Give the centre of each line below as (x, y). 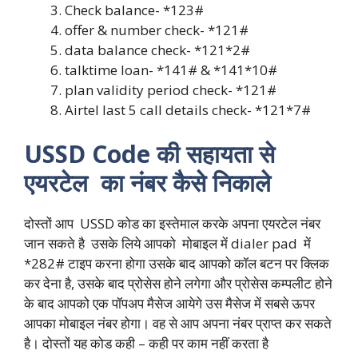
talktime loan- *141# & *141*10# (171, 70)
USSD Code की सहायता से (149, 154)
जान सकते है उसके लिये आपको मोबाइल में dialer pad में (167, 244)
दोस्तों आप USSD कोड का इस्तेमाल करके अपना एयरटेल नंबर (172, 224)
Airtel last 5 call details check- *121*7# (188, 109)
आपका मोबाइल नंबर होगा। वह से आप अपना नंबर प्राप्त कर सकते (178, 324)
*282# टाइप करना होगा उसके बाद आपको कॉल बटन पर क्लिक (177, 264)
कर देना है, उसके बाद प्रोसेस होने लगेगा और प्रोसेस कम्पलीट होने (178, 284)
